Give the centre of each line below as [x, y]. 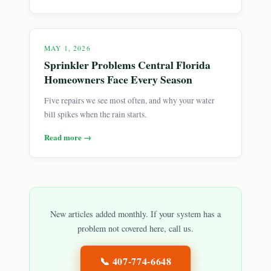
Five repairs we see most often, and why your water [129, 100]
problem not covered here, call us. [135, 228]
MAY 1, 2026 [67, 48]
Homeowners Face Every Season [118, 79]
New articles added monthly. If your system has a [135, 214]
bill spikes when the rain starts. [95, 114]
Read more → [68, 137]
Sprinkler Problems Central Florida [127, 65]
